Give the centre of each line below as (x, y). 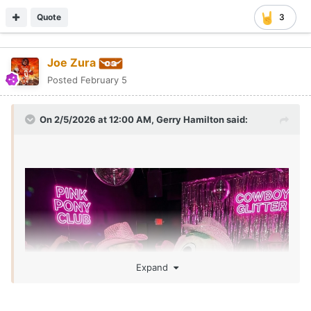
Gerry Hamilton (190, 120)
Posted (64, 80)
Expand (154, 268)
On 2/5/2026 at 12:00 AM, (98, 120)
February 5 (104, 80)
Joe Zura (72, 63)
